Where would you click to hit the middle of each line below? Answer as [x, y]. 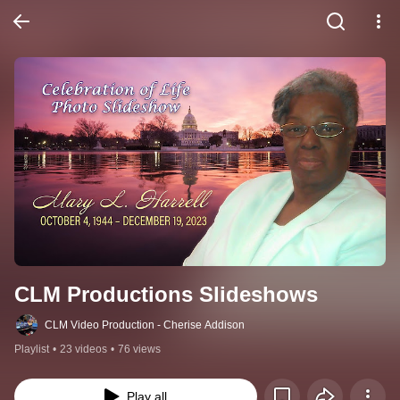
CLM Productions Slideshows [166, 295]
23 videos [83, 350]
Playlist [32, 350]
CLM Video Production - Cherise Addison [145, 325]
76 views [139, 350]
